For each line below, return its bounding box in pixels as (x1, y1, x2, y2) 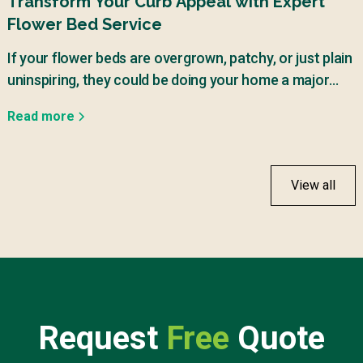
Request (38, 318, 166, 357)
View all (291, 177, 336, 193)
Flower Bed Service (6, 15, 162, 35)
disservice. (6, 92, 75, 110)
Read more (6, 108, 75, 124)
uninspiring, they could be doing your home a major (6, 70, 330, 88)
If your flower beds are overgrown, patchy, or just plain (6, 49, 352, 66)
